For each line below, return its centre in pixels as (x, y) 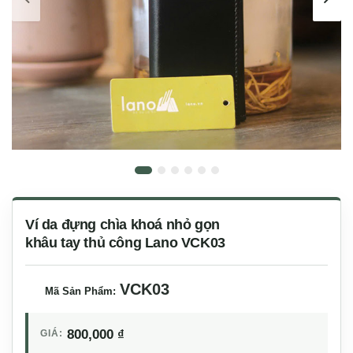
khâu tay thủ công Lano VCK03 (125, 242)
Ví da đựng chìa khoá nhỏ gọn (123, 224)
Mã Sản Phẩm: (82, 291)
